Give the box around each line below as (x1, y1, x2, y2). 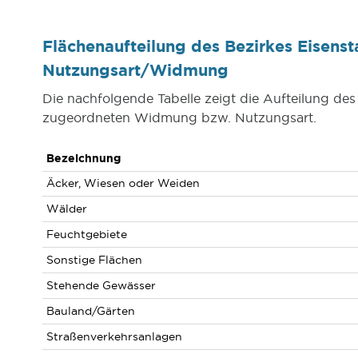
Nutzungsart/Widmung (42, 61, 229, 79)
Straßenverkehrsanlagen (46, 330, 182, 343)
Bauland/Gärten (46, 304, 135, 317)
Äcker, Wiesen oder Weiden (46, 177, 200, 189)
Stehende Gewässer (46, 279, 156, 292)
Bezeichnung (46, 152, 121, 165)
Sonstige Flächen (46, 253, 142, 266)
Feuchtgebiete (46, 228, 127, 241)
